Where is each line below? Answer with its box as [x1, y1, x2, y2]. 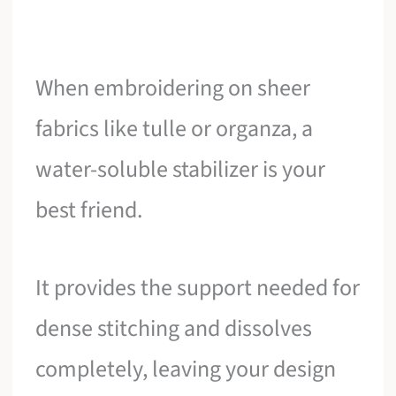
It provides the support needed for [35, 270, 361, 304]
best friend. [35, 194, 143, 227]
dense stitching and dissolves [35, 311, 313, 345]
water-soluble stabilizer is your [35, 153, 326, 187]
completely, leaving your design [35, 352, 337, 385]
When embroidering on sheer [35, 72, 311, 105]
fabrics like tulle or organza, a [35, 112, 314, 146]
